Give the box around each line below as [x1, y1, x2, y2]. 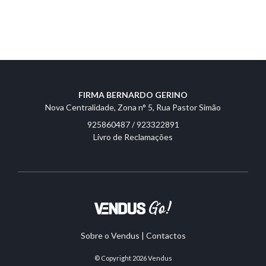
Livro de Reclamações [93, 131, 173, 142]
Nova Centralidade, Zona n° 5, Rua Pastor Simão [45, 102, 221, 112]
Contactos [145, 230, 186, 240]
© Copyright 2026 [94, 254, 148, 262]
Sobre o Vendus [80, 230, 140, 240]
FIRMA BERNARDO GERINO [78, 89, 188, 100]
